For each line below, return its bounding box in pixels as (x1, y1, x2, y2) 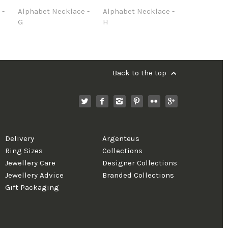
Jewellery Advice (5, 170, 64, 180)
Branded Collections (102, 170, 175, 180)
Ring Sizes (5, 146, 43, 156)
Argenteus (102, 134, 140, 144)
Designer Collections (102, 158, 178, 168)
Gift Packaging (5, 183, 60, 192)
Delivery (5, 134, 35, 144)
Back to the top (112, 68, 168, 77)
